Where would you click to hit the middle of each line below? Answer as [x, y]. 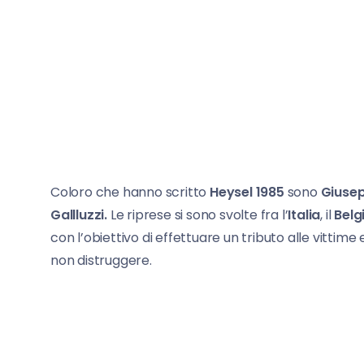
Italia [304, 214]
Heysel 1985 [247, 192]
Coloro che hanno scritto [130, 192]
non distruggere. [101, 260]
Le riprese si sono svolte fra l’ [198, 214]
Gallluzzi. [79, 214]
